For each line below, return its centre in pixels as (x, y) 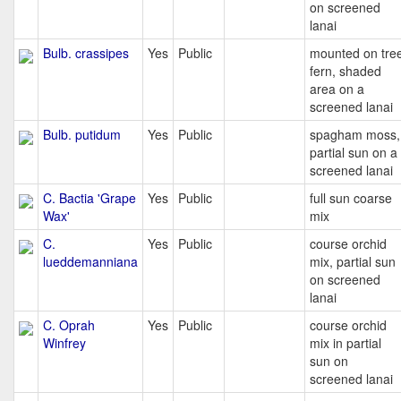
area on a (337, 89)
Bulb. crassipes (86, 53)
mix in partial (346, 343)
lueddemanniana (90, 261)
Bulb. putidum (82, 134)
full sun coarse (351, 198)
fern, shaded (346, 71)
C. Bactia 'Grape (90, 198)
